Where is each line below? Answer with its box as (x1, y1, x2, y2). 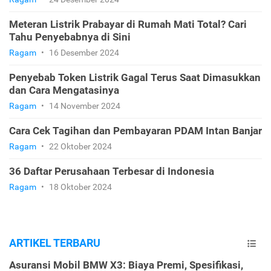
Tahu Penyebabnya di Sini (9, 31, 131, 44)
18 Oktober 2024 (47, 182, 112, 192)
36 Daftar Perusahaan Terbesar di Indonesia (9, 165, 214, 178)
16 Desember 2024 (47, 48, 119, 58)
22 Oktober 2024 (47, 142, 112, 152)
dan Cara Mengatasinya (9, 84, 119, 97)
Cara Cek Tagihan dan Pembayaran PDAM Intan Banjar (9, 125, 262, 137)
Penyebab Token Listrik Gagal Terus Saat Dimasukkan (9, 71, 261, 84)
